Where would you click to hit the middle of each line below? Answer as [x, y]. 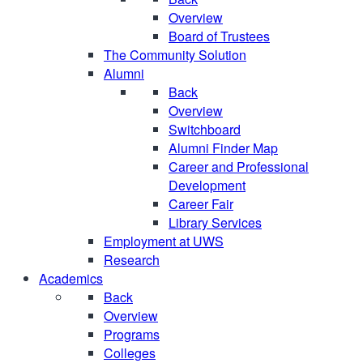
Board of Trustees [219, 36]
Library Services [215, 222]
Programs [132, 334]
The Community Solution [175, 55]
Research [132, 260]
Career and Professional [239, 167]
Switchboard [205, 129]
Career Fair [201, 204]
